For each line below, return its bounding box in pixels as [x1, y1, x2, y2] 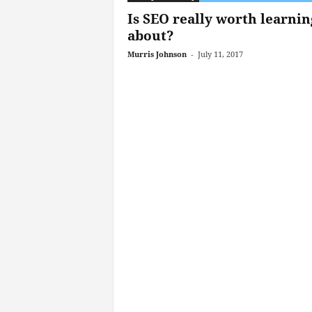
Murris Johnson [127, 49, 187, 59]
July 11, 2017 [197, 49, 243, 59]
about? [127, 26, 173, 45]
